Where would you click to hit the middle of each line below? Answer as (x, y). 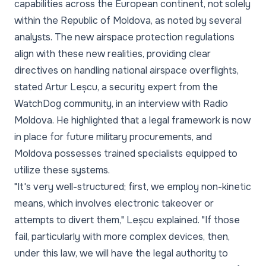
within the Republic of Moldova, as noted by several (128, 20)
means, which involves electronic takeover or (114, 203)
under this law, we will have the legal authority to (121, 253)
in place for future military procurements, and (113, 137)
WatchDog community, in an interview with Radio (121, 104)
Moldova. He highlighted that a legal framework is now (132, 120)
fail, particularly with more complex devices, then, (122, 237)
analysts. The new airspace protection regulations (124, 37)
